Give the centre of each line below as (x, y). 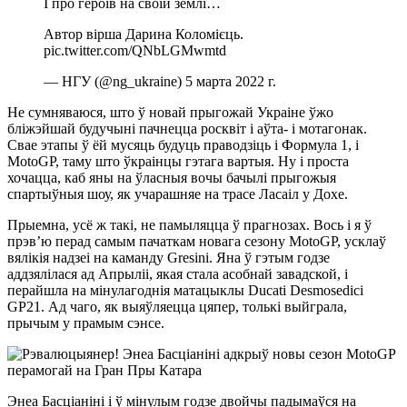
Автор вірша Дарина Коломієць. (144, 34)
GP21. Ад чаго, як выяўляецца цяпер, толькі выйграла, (177, 306)
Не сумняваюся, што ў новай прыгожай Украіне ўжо (170, 112)
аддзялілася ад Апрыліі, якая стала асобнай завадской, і (178, 273)
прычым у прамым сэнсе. (86, 323)
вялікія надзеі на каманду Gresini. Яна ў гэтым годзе (169, 257)
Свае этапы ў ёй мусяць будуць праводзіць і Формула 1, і (183, 144)
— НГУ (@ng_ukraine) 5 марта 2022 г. (160, 81)
